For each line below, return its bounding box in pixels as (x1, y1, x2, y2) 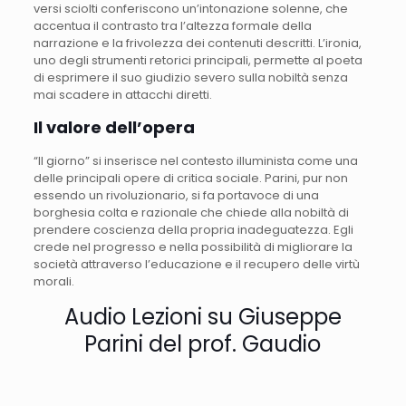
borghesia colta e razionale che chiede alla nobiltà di (33, 203, 349, 221)
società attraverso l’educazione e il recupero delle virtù (33, 255, 360, 273)
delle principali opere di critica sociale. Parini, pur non (33, 169, 348, 187)
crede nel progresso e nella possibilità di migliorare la (33, 237, 353, 256)
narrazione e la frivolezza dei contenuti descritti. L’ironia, (33, 34, 362, 52)
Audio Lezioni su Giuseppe (63, 301, 342, 332)
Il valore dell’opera (33, 115, 195, 139)
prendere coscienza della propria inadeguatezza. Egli (33, 220, 353, 238)
